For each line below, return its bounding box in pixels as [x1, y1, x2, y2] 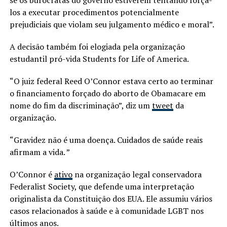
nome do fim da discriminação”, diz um [9, 99, 152, 111]
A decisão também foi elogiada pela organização [9, 41, 185, 52]
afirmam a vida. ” [9, 146, 70, 158]
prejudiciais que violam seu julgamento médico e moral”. [9, 18, 214, 30]
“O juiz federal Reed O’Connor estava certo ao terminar [9, 75, 213, 87]
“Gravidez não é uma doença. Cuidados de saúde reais [9, 134, 203, 145]
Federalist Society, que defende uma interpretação [9, 180, 194, 192]
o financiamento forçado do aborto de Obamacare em [9, 87, 206, 99]
